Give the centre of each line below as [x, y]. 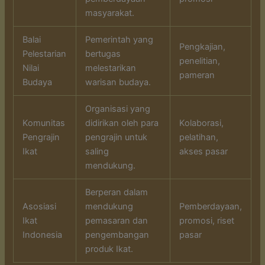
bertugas [103, 54]
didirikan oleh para [122, 123]
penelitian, [200, 61]
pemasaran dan [117, 220]
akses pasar [204, 151]
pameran [197, 75]
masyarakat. [110, 13]
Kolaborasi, [202, 123]
